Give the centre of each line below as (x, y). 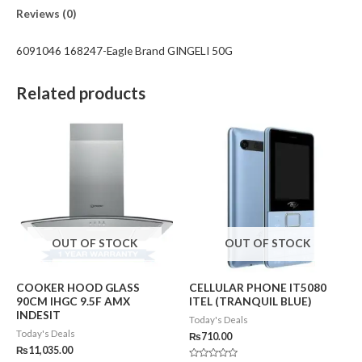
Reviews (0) (46, 14)
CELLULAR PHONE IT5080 (258, 288)
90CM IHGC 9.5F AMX (73, 301)
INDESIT (38, 315)
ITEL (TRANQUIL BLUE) (250, 301)
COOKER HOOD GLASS (78, 288)
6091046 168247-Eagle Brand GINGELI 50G (124, 50)
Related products (81, 93)
